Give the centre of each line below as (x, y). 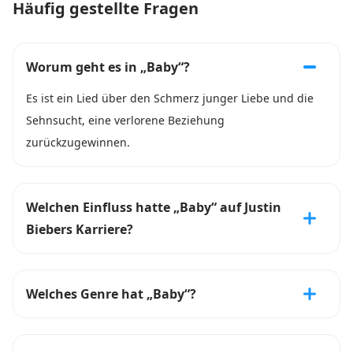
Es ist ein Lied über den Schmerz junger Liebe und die (170, 98)
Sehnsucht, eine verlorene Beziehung (125, 120)
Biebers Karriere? (80, 229)
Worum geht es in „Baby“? (108, 67)
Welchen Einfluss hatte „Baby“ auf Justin (154, 207)
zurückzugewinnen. (78, 142)
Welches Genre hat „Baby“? (111, 294)
